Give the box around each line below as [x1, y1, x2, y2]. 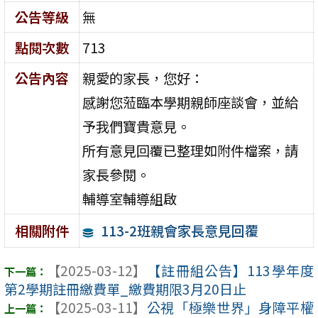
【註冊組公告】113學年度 [146, 261, 314, 281]
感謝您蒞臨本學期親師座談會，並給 [82, 92, 299, 112]
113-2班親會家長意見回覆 [100, 220, 258, 241]
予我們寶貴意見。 [82, 116, 191, 136]
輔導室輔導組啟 [82, 188, 177, 209]
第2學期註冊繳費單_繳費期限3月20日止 [4, 279, 246, 300]
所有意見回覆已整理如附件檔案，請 [82, 140, 299, 160]
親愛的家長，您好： [82, 67, 204, 88]
